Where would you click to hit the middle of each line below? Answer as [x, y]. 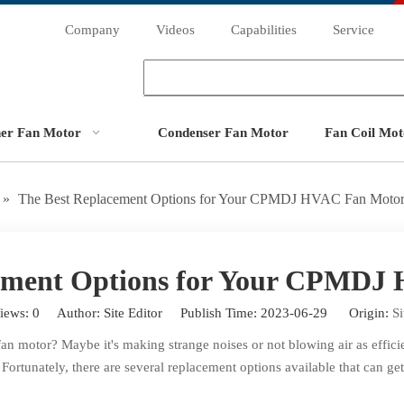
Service [353, 30]
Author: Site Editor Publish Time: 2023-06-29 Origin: [216, 313]
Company [92, 30]
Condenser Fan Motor [223, 133]
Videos [175, 30]
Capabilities [264, 30]
